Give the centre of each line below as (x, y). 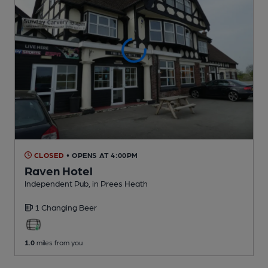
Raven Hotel (59, 170)
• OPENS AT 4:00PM (102, 155)
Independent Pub (57, 183)
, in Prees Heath (118, 183)
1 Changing (57, 207)
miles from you (59, 242)
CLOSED (48, 155)
